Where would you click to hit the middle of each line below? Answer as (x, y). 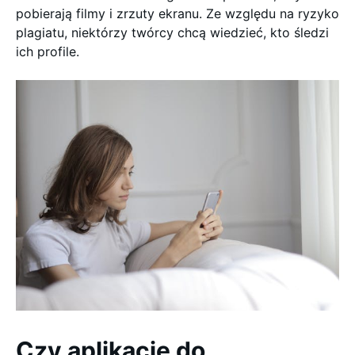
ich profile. (48, 52)
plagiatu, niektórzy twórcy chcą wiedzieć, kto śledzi (172, 32)
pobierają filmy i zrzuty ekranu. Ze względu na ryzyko (177, 13)
